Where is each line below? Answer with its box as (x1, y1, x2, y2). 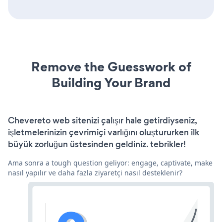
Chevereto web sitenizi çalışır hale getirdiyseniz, (8, 114, 197, 127)
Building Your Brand (52, 73, 170, 92)
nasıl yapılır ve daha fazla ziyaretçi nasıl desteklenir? (8, 168, 182, 178)
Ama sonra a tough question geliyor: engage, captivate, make (8, 158, 213, 168)
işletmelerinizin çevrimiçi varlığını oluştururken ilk (8, 126, 199, 139)
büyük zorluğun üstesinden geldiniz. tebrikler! (8, 138, 186, 151)
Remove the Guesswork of (31, 57, 191, 76)
